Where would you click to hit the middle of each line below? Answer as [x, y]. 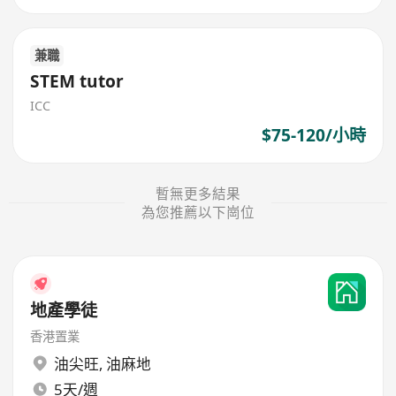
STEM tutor [77, 82]
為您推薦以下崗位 [198, 212]
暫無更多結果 [198, 193]
